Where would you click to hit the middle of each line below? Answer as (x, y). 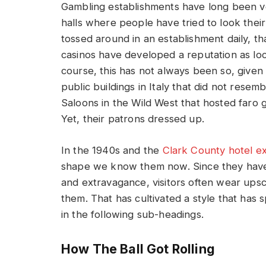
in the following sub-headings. (132, 214)
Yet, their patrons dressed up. (133, 119)
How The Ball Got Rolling (138, 249)
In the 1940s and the (110, 150)
